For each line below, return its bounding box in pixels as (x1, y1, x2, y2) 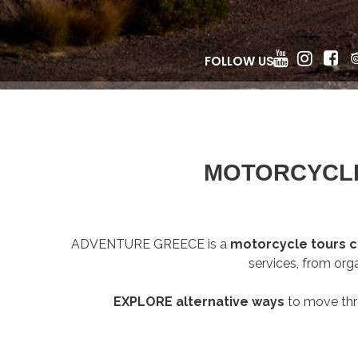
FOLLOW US (205, 53, 274, 70)
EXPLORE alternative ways (113, 294, 284, 309)
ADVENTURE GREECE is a (71, 237, 230, 252)
